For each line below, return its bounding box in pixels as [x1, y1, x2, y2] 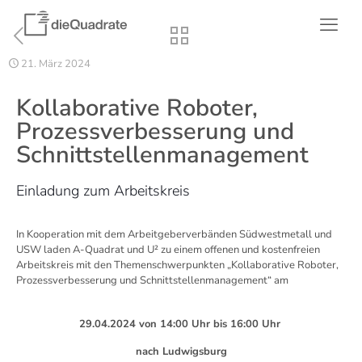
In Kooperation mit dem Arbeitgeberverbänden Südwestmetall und [16, 227, 332, 242]
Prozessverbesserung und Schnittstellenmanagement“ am [16, 273, 288, 288]
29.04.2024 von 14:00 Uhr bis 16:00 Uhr [78, 317, 284, 331]
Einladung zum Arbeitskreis [16, 181, 190, 200]
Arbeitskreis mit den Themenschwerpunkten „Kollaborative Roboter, [16, 258, 339, 272]
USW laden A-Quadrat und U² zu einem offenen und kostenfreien [16, 242, 320, 257]
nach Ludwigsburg [135, 344, 227, 359]
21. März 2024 [21, 57, 90, 71]
